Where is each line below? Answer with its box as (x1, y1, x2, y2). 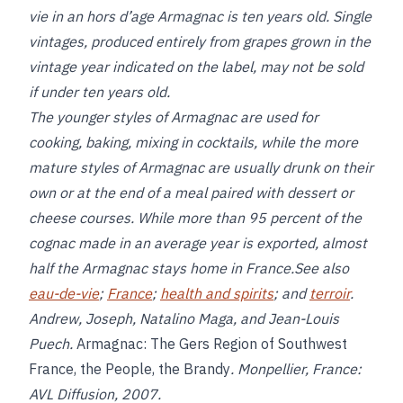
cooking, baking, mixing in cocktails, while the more (29, 133, 358, 151)
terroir (309, 284, 350, 302)
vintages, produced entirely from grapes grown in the (29, 32, 371, 50)
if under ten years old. (29, 83, 170, 101)
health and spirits (160, 284, 273, 302)
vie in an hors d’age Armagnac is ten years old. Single (29, 7, 372, 25)
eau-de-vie (29, 284, 99, 302)
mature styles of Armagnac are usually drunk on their (29, 158, 373, 176)
